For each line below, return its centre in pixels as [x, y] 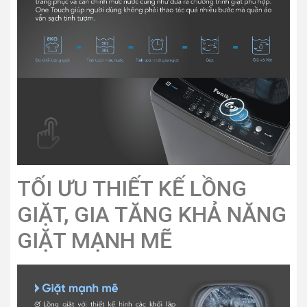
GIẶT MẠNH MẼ [95, 241]
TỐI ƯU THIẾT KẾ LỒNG [132, 189]
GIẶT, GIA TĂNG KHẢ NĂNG [152, 215]
